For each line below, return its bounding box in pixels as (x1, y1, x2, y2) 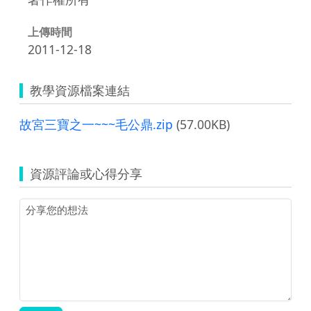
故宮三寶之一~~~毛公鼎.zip (19, 115, 173, 133)
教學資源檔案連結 (30, 81, 130, 99)
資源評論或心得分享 (30, 165, 142, 182)
